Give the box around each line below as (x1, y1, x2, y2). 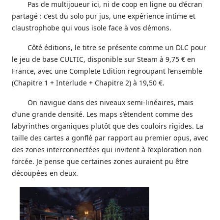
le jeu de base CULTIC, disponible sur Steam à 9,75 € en (12, 54, 195, 64)
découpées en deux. (12, 168, 78, 178)
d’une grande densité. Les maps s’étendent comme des (12, 109, 193, 119)
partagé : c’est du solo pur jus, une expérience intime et (12, 11, 195, 21)
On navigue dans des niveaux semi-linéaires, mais (27, 97, 193, 107)
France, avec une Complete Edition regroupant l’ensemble (12, 66, 202, 76)
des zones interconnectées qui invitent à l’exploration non (12, 144, 202, 154)
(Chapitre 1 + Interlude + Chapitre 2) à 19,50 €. (12, 78, 165, 87)
